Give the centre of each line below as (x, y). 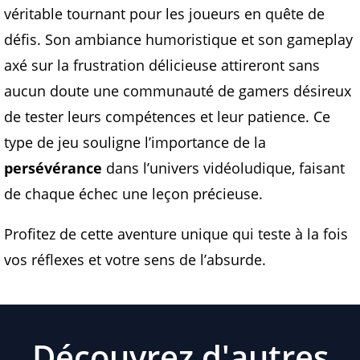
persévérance (53, 168)
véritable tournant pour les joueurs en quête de (164, 14)
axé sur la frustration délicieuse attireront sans (162, 65)
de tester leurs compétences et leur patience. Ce (167, 117)
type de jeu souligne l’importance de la (135, 143)
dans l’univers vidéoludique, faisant (223, 168)
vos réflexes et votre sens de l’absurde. (135, 260)
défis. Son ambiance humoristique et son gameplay (178, 40)
